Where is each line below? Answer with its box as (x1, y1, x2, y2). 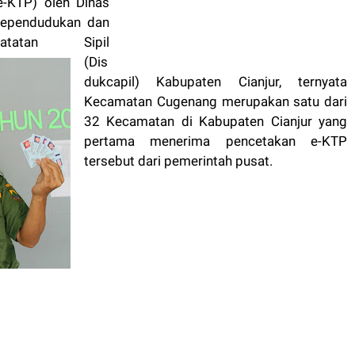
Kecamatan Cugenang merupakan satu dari (84, 93, 347, 109)
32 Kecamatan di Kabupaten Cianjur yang (84, 113, 347, 129)
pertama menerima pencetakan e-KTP (84, 132, 347, 149)
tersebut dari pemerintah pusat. (84, 152, 273, 169)
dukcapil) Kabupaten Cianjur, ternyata (84, 73, 347, 90)
